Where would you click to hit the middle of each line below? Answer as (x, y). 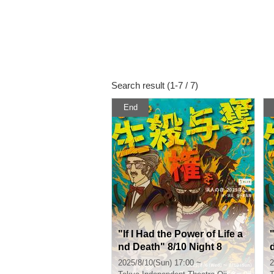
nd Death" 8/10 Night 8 (170, 247)
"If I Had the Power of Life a (180, 234)
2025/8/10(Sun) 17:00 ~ (160, 263)
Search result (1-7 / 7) (155, 85)
